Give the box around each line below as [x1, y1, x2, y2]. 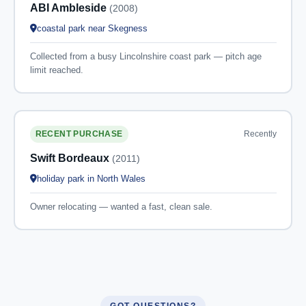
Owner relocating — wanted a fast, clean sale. [29, 201, 212, 212]
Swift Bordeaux [29, 152, 112, 164]
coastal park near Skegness [36, 23, 148, 33]
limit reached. [29, 65, 83, 75]
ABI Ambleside [29, 2, 109, 14]
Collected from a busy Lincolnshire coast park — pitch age [29, 51, 262, 61]
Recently [243, 129, 277, 139]
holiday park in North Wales [36, 173, 145, 184]
